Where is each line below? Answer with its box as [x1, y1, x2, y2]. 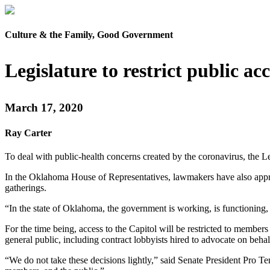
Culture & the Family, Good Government [5, 30, 173, 40]
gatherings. [5, 182, 46, 193]
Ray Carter [5, 127, 52, 138]
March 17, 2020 [5, 101, 83, 115]
